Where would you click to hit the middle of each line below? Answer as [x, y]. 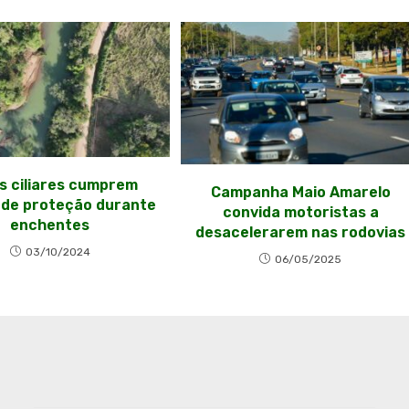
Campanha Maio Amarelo [300, 193]
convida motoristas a [300, 213]
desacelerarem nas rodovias [301, 233]
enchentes [50, 225]
